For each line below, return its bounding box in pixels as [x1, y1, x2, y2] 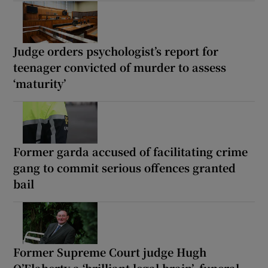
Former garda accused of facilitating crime [13, 143, 248, 159]
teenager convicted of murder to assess [13, 59, 227, 75]
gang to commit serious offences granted [13, 159, 236, 175]
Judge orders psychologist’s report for [13, 42, 219, 59]
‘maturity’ [13, 75, 66, 91]
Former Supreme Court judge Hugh [13, 243, 207, 260]
